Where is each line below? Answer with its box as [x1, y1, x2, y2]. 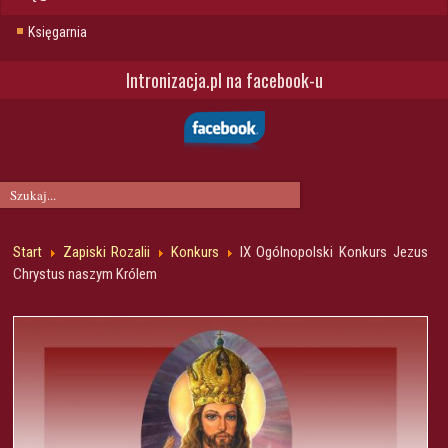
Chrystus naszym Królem [13, 264, 157, 283]
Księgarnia [28, 23, 87, 40]
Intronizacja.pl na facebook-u [125, 66, 323, 93]
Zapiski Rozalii [62, 242, 151, 261]
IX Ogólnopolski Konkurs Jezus [239, 242, 429, 261]
